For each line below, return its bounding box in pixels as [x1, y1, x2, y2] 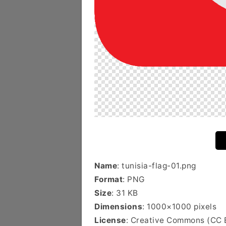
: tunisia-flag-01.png [117, 161, 196, 171]
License [94, 215, 126, 225]
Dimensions [94, 202, 142, 211]
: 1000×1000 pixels [142, 202, 216, 211]
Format [94, 175, 123, 184]
